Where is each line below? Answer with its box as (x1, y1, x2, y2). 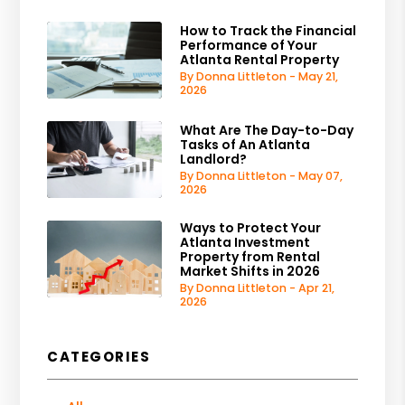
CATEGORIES (47, 347, 151, 366)
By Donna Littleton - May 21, (180, 69, 339, 84)
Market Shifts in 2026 (180, 262, 321, 280)
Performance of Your (180, 36, 318, 54)
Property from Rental (180, 248, 321, 266)
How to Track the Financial (180, 22, 357, 40)
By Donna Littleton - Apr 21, (180, 280, 335, 296)
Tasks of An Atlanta (180, 136, 311, 154)
